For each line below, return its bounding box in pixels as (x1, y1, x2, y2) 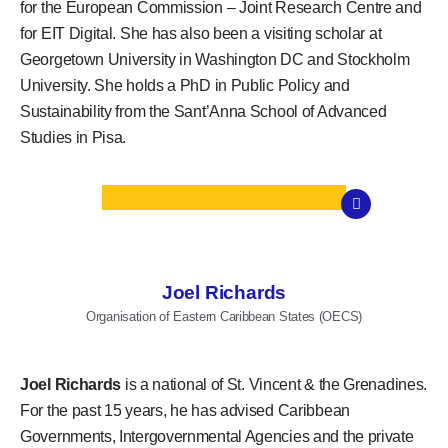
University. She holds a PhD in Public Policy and (20, 76, 350, 94)
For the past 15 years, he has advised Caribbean (20, 402, 350, 420)
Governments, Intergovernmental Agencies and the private (20, 428, 414, 446)
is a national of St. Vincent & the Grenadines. (121, 376, 428, 394)
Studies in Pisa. (20, 128, 127, 146)
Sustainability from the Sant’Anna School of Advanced (20, 102, 387, 120)
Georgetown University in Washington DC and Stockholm (20, 50, 410, 68)
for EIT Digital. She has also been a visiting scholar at (20, 24, 382, 42)
